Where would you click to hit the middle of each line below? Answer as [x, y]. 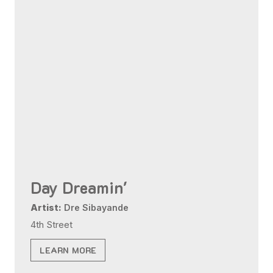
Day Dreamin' [79, 187]
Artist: [46, 207]
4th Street [52, 225]
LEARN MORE [68, 250]
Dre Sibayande [95, 207]
